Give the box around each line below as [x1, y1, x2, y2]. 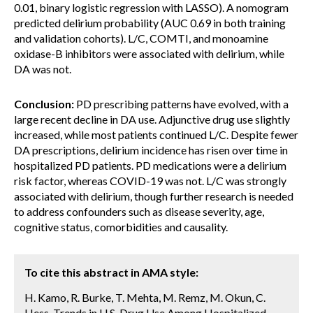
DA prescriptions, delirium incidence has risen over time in [14, 143, 288, 156]
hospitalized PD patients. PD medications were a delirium [14, 159, 286, 172]
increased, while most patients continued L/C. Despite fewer [14, 128, 298, 141]
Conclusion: [14, 97, 74, 110]
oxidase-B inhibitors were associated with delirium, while [14, 47, 284, 60]
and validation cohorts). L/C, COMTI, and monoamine [14, 31, 268, 45]
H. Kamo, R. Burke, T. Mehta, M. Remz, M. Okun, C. [24, 291, 265, 304]
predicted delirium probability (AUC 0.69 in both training [14, 16, 286, 29]
